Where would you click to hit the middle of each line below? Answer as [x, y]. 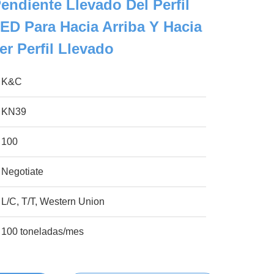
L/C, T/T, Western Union [53, 202]
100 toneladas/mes [43, 231]
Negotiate [23, 172]
